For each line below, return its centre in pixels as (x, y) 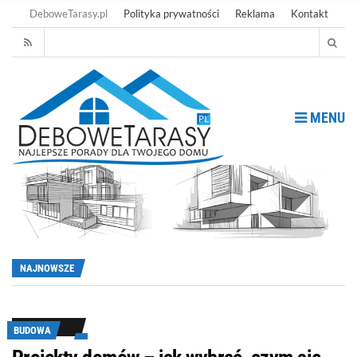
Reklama (255, 14)
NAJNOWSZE (47, 268)
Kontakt (309, 14)
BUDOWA (32, 330)
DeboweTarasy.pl (68, 14)
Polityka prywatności (171, 14)
